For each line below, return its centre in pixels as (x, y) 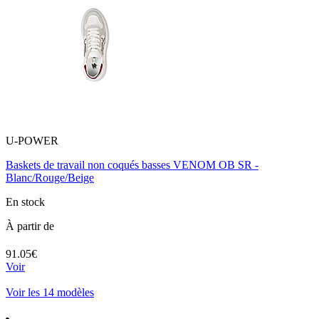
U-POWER (32, 141)
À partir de (30, 226)
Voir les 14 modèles (50, 293)
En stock (25, 202)
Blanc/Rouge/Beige (50, 178)
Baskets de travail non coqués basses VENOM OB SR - (132, 165)
